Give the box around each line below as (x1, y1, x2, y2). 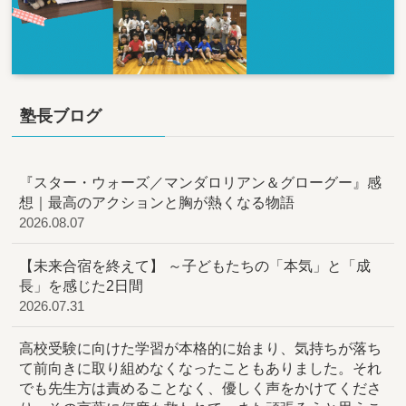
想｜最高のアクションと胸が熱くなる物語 (19, 194, 295, 211)
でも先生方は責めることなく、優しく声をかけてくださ (19, 379, 382, 396)
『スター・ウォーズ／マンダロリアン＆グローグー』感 (19, 174, 382, 191)
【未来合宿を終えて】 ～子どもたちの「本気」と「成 (19, 256, 372, 274)
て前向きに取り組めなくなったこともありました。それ (19, 359, 382, 376)
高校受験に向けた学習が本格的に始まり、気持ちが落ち (19, 339, 382, 356)
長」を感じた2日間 (19, 276, 144, 294)
